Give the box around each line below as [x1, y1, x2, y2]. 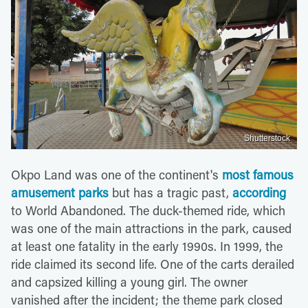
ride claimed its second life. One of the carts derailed [11, 255, 294, 272]
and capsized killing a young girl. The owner [11, 273, 247, 290]
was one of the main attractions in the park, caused [11, 219, 291, 236]
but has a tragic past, [109, 184, 232, 201]
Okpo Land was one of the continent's [11, 166, 222, 183]
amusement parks [11, 184, 109, 201]
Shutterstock [244, 133, 290, 143]
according [232, 184, 286, 201]
